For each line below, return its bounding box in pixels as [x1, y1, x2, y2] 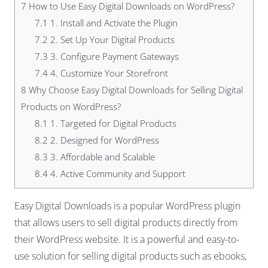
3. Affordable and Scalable [47, 151, 155, 163]
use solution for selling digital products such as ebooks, [14, 249, 246, 263]
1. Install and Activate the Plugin [47, 17, 178, 29]
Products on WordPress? [21, 100, 121, 112]
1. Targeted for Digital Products [47, 117, 176, 129]
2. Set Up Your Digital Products [47, 33, 175, 45]
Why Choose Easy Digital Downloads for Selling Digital [26, 84, 243, 96]
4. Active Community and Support [47, 167, 185, 179]
